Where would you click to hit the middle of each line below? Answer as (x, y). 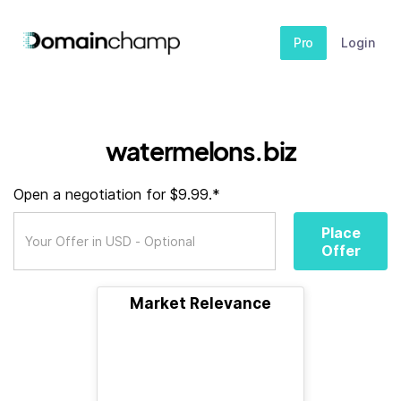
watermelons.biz (200, 151)
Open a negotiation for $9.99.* (117, 194)
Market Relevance (200, 303)
